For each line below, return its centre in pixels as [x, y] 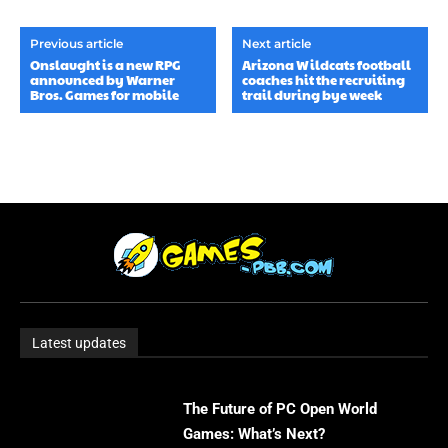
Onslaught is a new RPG [105, 64]
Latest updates [79, 342]
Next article [277, 43]
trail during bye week [312, 94]
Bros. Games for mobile [104, 94]
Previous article [76, 43]
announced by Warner [102, 79]
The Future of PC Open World [280, 408]
